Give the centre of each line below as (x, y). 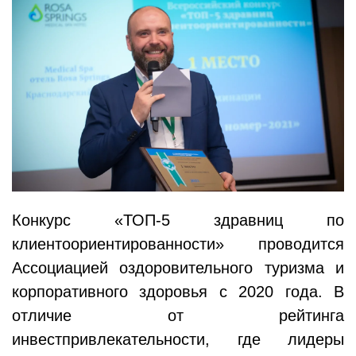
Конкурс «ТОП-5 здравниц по (178, 220)
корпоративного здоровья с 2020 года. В (178, 291)
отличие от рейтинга (178, 315)
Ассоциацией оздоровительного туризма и (178, 267)
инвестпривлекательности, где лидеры (178, 339)
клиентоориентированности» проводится (178, 244)
